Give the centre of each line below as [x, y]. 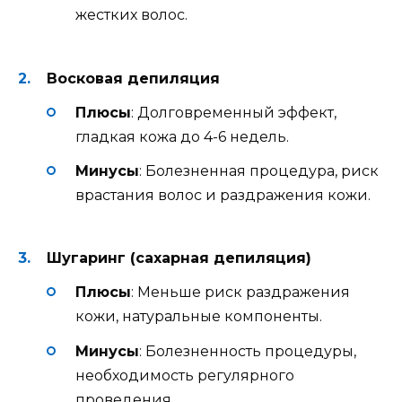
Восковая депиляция [133, 78]
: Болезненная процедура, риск [259, 170]
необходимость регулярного [185, 375]
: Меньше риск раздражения [240, 293]
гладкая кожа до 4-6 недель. [182, 136]
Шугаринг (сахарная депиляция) [179, 258]
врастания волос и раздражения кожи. [223, 195]
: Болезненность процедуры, [248, 351]
